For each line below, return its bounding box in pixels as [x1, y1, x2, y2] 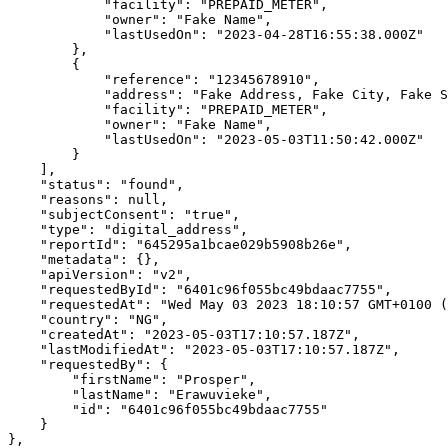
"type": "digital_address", [8, 222, 40, 237]
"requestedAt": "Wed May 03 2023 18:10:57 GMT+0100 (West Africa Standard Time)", [8, 297, 40, 312]
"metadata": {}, [8, 252, 40, 267]
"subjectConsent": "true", [8, 207, 40, 222]
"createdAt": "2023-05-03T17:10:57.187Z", [8, 327, 40, 342]
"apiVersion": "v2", [8, 267, 40, 282]
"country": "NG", [8, 312, 40, 327]
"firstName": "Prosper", [8, 372, 72, 387]
